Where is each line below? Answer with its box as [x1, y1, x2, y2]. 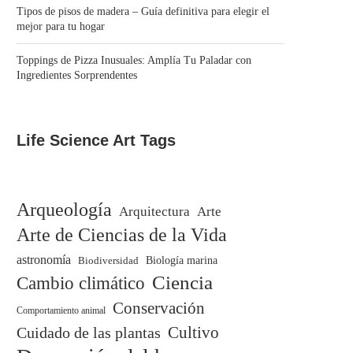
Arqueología [17, 199, 112, 221]
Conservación [113, 299, 205, 318]
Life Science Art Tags [17, 132, 176, 150]
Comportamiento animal [17, 305, 106, 317]
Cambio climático [17, 273, 145, 294]
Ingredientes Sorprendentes [17, 69, 137, 82]
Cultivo [168, 324, 219, 342]
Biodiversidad [78, 255, 139, 267]
